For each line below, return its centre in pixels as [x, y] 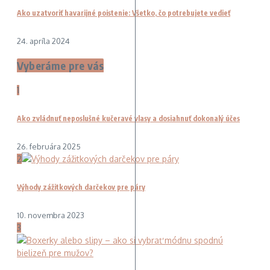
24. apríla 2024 [43, 41]
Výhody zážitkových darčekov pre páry [81, 187]
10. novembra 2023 [51, 215]
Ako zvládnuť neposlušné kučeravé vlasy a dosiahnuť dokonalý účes [128, 119]
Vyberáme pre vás [61, 66]
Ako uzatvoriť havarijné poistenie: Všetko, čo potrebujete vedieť [124, 13]
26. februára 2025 [49, 147]
